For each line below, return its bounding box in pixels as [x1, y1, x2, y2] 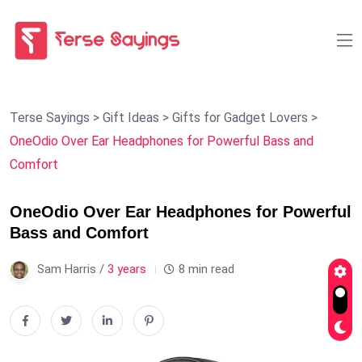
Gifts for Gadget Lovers [172, 109, 308, 125]
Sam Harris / [37, 261, 107, 276]
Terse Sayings [10, 109, 90, 125]
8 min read [179, 261, 234, 276]
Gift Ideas [103, 109, 159, 125]
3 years [107, 261, 146, 276]
